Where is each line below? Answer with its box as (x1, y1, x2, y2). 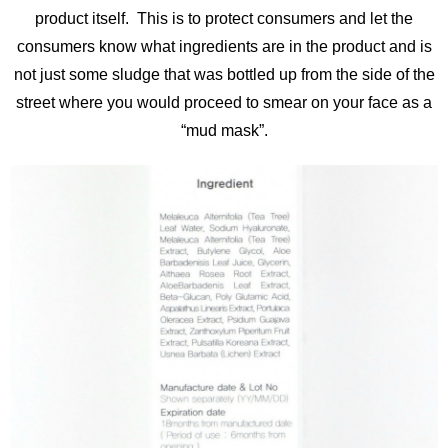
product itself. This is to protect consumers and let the (35, 9, 413, 27)
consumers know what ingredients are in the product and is (16, 37, 432, 55)
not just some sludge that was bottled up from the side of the (13, 65, 435, 83)
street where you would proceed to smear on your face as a (16, 93, 432, 111)
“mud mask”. (180, 121, 268, 139)
